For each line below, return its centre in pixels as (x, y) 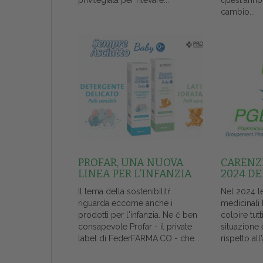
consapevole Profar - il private (135, 227)
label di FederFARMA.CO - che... (139, 239)
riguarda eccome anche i (125, 203)
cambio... (238, 12)
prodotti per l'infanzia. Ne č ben (138, 215)
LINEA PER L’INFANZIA (135, 174)
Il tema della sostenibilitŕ (124, 192)
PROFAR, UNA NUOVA (131, 163)
